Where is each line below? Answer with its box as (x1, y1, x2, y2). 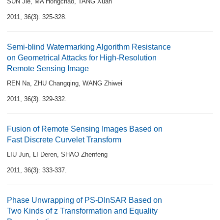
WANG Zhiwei (82, 80, 122, 87)
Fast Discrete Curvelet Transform (7, 136, 121, 144)
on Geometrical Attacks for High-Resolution (7, 54, 157, 62)
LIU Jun (7, 151, 29, 158)
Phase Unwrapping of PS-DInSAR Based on (7, 196, 162, 204)
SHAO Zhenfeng (61, 151, 108, 158)
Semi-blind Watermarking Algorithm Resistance (7, 43, 171, 51)
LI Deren (33, 151, 57, 158)
